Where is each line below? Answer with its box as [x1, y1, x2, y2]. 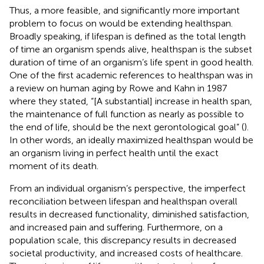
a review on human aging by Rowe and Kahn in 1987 [9, 82, 227, 94]
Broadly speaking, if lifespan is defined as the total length [9, 30, 246, 42]
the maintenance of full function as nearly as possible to [9, 108, 244, 120]
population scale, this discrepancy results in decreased [9, 234, 236, 246]
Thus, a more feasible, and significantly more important [9, 4, 240, 16]
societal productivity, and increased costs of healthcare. [9, 247, 243, 259]
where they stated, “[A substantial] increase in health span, [9, 95, 252, 107]
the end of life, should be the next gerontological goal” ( [9, 121, 244, 133]
